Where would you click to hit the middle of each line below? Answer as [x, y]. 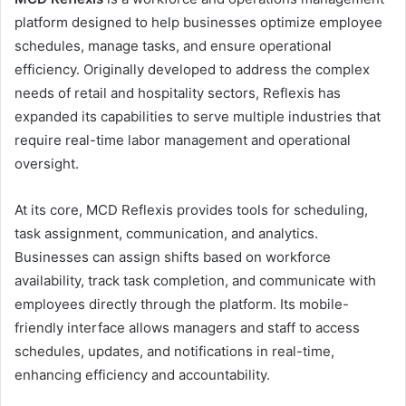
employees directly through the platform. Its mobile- [182, 304]
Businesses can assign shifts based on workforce [173, 256]
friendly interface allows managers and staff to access [187, 327]
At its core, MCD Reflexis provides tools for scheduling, [191, 209]
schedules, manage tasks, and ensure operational [173, 45]
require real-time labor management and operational [183, 140]
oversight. [47, 163]
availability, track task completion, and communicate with [195, 280]
